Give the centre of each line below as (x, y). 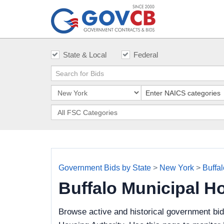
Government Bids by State (105, 168)
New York (177, 168)
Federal (146, 55)
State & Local (85, 55)
